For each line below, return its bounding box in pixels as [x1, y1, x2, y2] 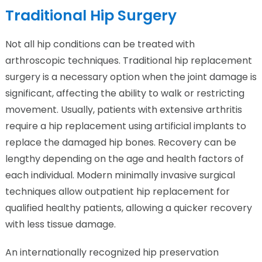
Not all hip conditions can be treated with [5, 37, 195, 51]
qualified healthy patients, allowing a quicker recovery [5, 201, 252, 215]
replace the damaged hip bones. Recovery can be [5, 136, 236, 150]
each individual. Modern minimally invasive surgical [5, 168, 235, 182]
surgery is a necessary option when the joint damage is [5, 70, 257, 84]
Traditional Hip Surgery [5, 5, 177, 26]
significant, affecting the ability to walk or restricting [5, 87, 244, 101]
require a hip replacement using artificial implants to [5, 119, 246, 133]
